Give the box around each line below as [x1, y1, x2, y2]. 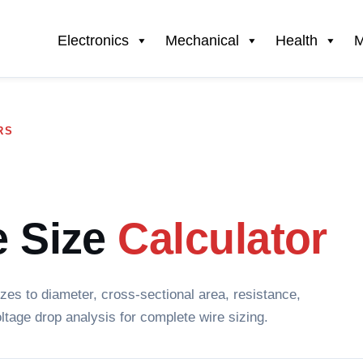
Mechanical [165, 32, 239, 49]
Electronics [58, 32, 129, 49]
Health [275, 32, 318, 49]
